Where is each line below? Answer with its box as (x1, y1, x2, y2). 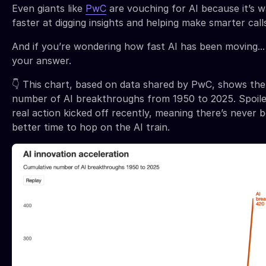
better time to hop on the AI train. (12, 121, 170, 133)
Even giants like (12, 2, 85, 14)
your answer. (12, 54, 71, 66)
